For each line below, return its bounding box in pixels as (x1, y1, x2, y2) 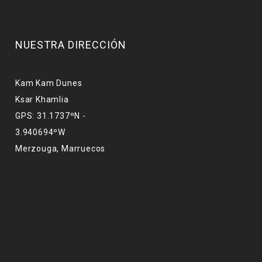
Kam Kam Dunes (15, 78, 82, 88)
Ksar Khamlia (15, 95, 69, 104)
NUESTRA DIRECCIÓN (15, 39, 126, 51)
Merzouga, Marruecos (15, 144, 106, 153)
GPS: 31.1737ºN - (15, 111, 86, 120)
